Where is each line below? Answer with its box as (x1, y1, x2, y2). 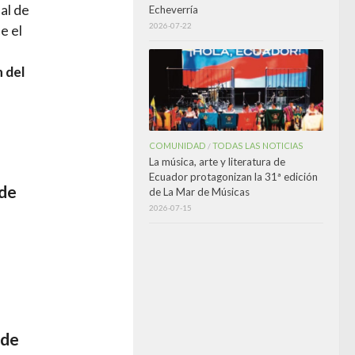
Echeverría (149, 2, 198, 16)
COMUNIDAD (149, 140, 206, 151)
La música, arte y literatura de (149, 155, 285, 169)
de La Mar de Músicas (149, 185, 250, 199)
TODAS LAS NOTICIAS (212, 140, 303, 151)
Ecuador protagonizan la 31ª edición (149, 170, 318, 184)
